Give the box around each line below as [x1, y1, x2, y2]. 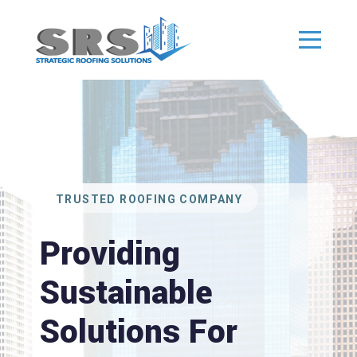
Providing [40, 231, 180, 277]
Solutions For [40, 309, 237, 355]
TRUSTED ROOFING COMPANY [56, 193, 243, 206]
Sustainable [40, 270, 213, 316]
